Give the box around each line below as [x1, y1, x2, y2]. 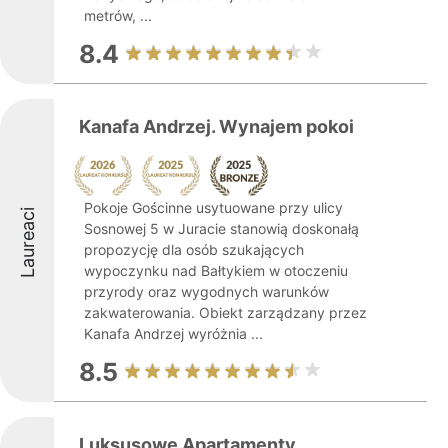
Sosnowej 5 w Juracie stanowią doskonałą [84, 220, 359, 237]
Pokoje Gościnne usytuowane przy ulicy [84, 199, 343, 216]
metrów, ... [84, 7, 152, 24]
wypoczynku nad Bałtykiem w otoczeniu [84, 262, 348, 279]
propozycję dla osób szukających [84, 241, 304, 258]
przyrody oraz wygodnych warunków [84, 283, 329, 300]
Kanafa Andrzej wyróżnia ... [84, 325, 263, 342]
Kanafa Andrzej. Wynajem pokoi [79, 116, 354, 137]
